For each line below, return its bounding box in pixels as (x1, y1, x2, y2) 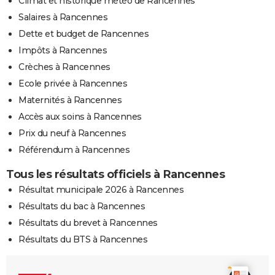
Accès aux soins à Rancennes (18, 110, 142, 122)
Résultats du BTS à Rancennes (18, 233, 147, 245)
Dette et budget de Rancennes (18, 28, 149, 39)
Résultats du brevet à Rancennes (18, 217, 158, 228)
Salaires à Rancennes (18, 11, 107, 23)
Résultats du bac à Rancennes (18, 200, 145, 212)
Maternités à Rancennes (18, 94, 122, 106)
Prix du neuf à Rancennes (18, 127, 126, 139)
